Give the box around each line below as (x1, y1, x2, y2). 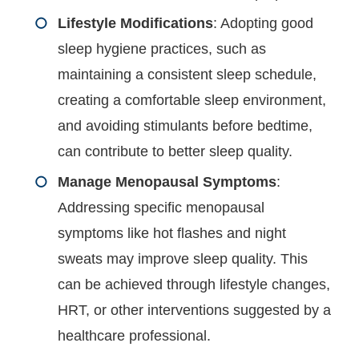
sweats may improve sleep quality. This (58, 251, 309, 267)
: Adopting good (213, 15, 314, 31)
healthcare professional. (58, 328, 212, 344)
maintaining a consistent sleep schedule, (58, 67, 317, 83)
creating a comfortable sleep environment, (58, 92, 327, 108)
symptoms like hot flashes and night (58, 225, 287, 241)
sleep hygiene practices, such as (58, 41, 267, 57)
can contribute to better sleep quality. (58, 143, 293, 159)
